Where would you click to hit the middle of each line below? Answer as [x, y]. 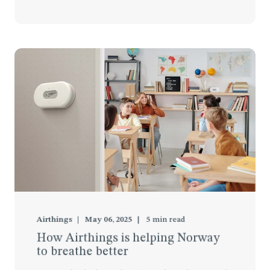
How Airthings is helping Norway [128, 238]
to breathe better [82, 252]
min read [168, 220]
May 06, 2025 [108, 220]
